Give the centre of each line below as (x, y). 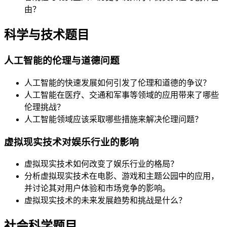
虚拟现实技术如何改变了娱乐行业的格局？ (101, 164)
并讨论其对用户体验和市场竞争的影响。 (97, 188)
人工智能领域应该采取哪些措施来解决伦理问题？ (113, 119)
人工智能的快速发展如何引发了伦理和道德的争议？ (118, 83)
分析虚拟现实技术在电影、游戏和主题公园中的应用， (122, 176)
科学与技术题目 (47, 35)
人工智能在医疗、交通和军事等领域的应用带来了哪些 (122, 95)
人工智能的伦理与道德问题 (62, 61)
